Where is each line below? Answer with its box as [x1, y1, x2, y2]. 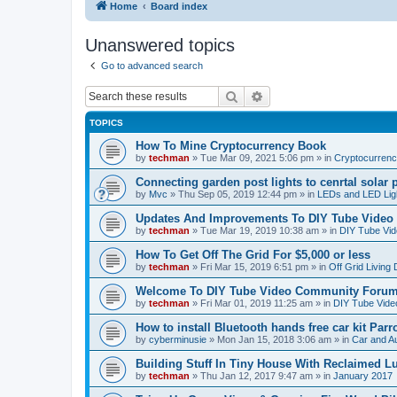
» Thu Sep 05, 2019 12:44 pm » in [167, 189, 317, 199]
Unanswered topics [85, 35, 235, 55]
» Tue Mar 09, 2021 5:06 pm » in [190, 152, 334, 163]
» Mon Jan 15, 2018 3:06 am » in [206, 334, 352, 345]
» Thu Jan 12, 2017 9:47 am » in [190, 370, 333, 381]
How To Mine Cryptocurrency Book [136, 139, 326, 152]
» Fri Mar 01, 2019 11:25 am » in [190, 298, 333, 308]
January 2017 [333, 370, 393, 381]
